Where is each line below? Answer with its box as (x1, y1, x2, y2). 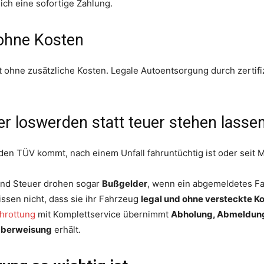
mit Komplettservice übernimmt (35, 208, 171, 220)
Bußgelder (102, 177, 147, 189)
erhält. (52, 223, 81, 235)
